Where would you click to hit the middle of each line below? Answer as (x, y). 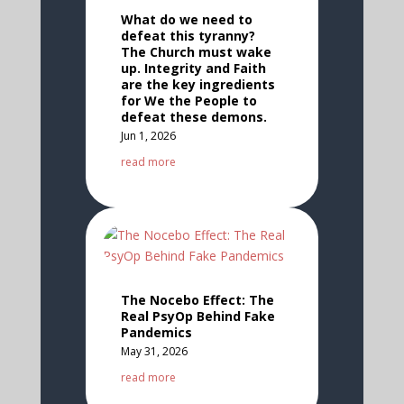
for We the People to (188, 100)
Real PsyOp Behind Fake (197, 316)
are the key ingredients (197, 84)
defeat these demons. (193, 116)
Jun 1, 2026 (148, 135)
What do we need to (186, 19)
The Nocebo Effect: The (197, 299)
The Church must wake (196, 51)
